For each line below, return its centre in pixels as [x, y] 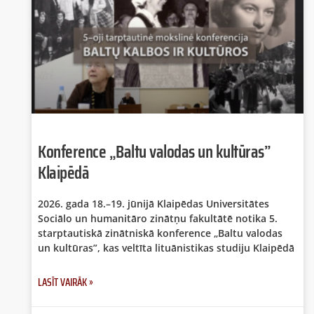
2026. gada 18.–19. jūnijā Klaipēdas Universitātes [153, 203]
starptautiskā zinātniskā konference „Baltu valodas [160, 233]
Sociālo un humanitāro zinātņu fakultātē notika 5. [158, 218]
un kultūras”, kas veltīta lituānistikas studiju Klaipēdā [166, 247]
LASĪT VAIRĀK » [66, 282]
